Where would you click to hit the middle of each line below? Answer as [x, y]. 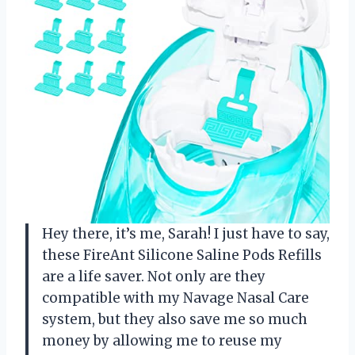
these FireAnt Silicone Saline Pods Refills [182, 255]
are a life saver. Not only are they [154, 276]
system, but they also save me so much [175, 319]
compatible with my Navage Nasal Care [176, 298]
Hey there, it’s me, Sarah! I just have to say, [186, 233]
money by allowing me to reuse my [162, 340]
